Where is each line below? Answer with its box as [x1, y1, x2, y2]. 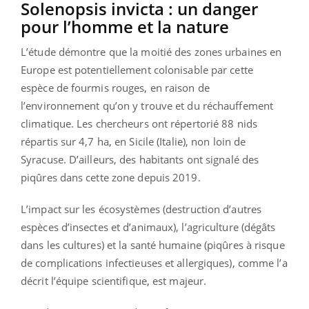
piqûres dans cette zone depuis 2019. [21, 170, 201, 185]
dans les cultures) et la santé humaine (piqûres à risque [21, 238, 285, 252]
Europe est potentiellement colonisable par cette [21, 63, 253, 77]
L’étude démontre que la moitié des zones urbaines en [21, 45, 282, 59]
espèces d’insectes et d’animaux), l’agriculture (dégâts [21, 220, 276, 235]
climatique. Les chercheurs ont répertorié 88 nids [21, 117, 257, 131]
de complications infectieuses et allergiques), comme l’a [21, 256, 288, 270]
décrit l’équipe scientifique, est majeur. [21, 274, 207, 288]
